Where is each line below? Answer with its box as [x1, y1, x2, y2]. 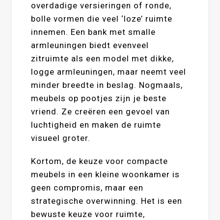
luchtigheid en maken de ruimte [31, 119, 162, 130]
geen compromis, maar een [31, 182, 144, 192]
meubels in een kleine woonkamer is [31, 169, 180, 179]
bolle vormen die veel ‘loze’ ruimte [31, 13, 173, 24]
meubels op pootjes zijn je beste [31, 93, 167, 103]
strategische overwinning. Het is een [31, 195, 183, 206]
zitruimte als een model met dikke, [31, 53, 174, 63]
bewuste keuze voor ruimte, [31, 209, 145, 219]
